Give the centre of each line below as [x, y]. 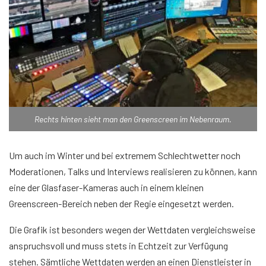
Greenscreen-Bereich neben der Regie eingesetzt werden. [121, 203]
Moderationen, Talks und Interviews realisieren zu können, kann [133, 171]
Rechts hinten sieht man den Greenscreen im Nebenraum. [133, 119]
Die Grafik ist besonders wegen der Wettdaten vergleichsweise [132, 229]
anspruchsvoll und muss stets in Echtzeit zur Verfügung [118, 245]
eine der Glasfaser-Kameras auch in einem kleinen [106, 187]
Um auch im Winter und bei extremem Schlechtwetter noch [125, 155]
